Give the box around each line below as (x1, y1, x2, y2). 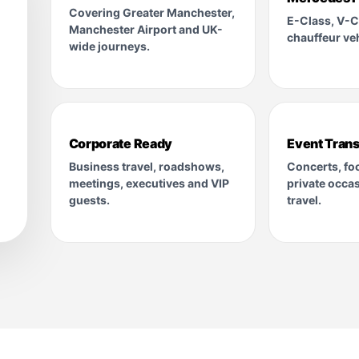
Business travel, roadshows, (68, 159, 224, 173)
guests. (68, 192, 110, 207)
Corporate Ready (68, 135, 172, 151)
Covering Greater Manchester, (68, 5, 235, 19)
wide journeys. (68, 38, 150, 53)
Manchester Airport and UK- (68, 22, 223, 36)
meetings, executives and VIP (68, 175, 229, 190)
